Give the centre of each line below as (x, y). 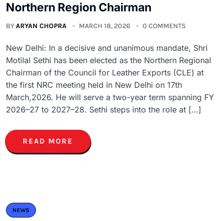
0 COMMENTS (164, 26)
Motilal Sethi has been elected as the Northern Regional (109, 60)
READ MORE (48, 141)
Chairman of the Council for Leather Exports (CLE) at (105, 72)
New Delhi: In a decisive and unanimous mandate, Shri (107, 48)
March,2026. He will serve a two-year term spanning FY (110, 97)
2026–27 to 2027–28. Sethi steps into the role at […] (104, 109)
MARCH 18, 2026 (105, 26)
